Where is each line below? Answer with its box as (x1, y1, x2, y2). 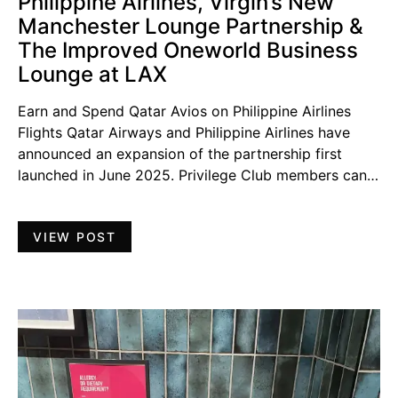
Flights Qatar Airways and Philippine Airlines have (18, 123, 350, 141)
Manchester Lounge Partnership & (18, 12, 363, 39)
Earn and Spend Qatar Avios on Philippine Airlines (18, 101, 351, 120)
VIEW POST (33, 228, 116, 244)
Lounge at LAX (18, 60, 167, 87)
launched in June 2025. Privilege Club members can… (18, 165, 378, 184)
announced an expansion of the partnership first (18, 144, 342, 163)
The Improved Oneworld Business (18, 36, 358, 63)
